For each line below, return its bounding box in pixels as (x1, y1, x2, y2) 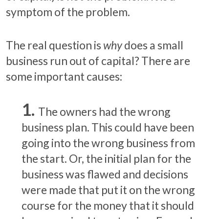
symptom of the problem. (6, 4, 130, 19)
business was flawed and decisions (22, 167, 188, 181)
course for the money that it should (22, 198, 194, 212)
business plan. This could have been (22, 120, 194, 134)
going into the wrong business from (22, 135, 195, 150)
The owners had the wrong (38, 104, 171, 118)
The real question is (6, 38, 103, 52)
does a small (122, 38, 183, 52)
